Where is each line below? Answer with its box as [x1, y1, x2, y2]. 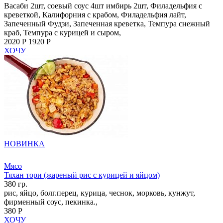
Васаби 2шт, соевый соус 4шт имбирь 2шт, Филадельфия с [4, 1, 202, 10]
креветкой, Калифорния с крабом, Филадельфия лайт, [4, 10, 186, 19]
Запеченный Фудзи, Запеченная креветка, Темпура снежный [4, 19, 210, 28]
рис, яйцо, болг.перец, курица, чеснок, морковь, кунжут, [4, 188, 195, 197]
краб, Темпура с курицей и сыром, [4, 28, 121, 37]
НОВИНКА [4, 139, 45, 148]
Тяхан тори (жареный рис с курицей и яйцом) [4, 170, 160, 179]
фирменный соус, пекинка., [4, 197, 98, 206]
